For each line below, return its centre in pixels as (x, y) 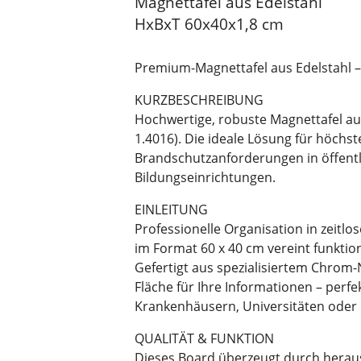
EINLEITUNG (171, 210)
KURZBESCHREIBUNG (199, 100)
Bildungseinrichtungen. (205, 178)
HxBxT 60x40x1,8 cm (209, 24)
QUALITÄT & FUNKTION (204, 339)
